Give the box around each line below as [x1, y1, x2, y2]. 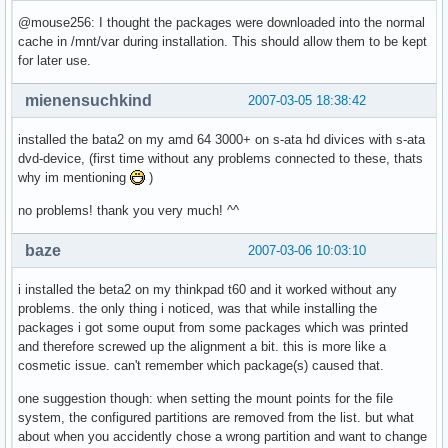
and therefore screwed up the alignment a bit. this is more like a [18, 338, 386, 354]
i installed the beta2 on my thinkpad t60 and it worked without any [18, 281, 397, 297]
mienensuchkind [25, 91, 152, 109]
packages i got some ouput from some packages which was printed [18, 319, 408, 335]
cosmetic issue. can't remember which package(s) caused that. [18, 357, 384, 373]
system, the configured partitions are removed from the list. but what [18, 409, 414, 425]
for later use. [18, 52, 91, 68]
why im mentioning [18, 169, 130, 185]
